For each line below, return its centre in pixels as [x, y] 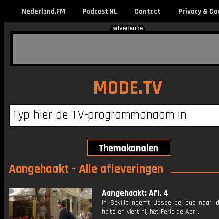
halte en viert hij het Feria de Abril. [151, 212]
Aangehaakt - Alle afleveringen [86, 169]
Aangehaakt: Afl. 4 [135, 193]
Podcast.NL [100, 11]
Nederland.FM [44, 11]
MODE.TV [127, 88]
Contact [147, 11]
